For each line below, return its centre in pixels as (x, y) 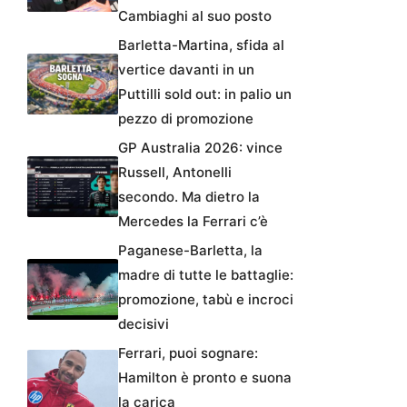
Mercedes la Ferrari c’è (193, 222)
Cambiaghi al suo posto (195, 16)
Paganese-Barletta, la (190, 251)
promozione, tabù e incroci (206, 300)
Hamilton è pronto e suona (205, 378)
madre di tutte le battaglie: (206, 275)
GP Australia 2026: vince (200, 148)
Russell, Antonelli (175, 173)
